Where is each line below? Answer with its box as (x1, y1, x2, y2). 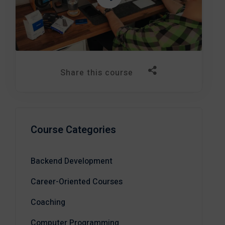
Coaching (31, 196, 65, 208)
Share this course (60, 67, 133, 79)
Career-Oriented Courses (31, 176, 123, 188)
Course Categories (31, 123, 116, 137)
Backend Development (31, 155, 113, 167)
